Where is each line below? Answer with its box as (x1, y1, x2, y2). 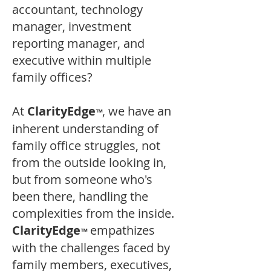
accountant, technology (12, 1, 143, 18)
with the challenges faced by (12, 240, 170, 256)
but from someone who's (12, 171, 152, 188)
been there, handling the (12, 188, 148, 204)
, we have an (102, 103, 171, 119)
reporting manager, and (12, 35, 145, 51)
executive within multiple (12, 52, 151, 68)
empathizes (87, 222, 155, 238)
